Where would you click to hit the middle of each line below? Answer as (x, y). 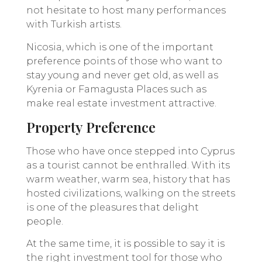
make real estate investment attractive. (121, 103)
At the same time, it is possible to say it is (125, 244)
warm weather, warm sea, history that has (128, 180)
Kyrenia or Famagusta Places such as (116, 89)
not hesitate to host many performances (126, 11)
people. (45, 222)
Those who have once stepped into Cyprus (130, 151)
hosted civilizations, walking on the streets (131, 194)
